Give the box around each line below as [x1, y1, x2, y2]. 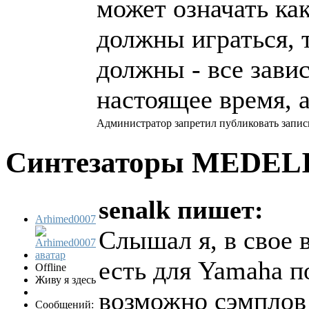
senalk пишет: [99, 195, 263, 225]
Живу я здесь [35, 274, 96, 286]
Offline [35, 261, 66, 274]
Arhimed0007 [35, 213, 96, 226]
